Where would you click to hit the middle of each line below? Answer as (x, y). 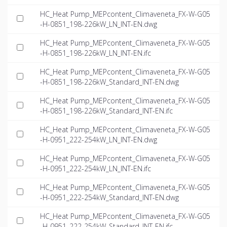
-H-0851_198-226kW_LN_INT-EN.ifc (96, 53)
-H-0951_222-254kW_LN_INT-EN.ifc (96, 169)
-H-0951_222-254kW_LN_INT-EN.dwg (99, 140)
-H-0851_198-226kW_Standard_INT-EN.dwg (109, 82)
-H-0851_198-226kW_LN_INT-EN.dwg (99, 24)
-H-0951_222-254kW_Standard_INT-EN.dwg (109, 198)
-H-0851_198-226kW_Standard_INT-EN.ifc (106, 111)
